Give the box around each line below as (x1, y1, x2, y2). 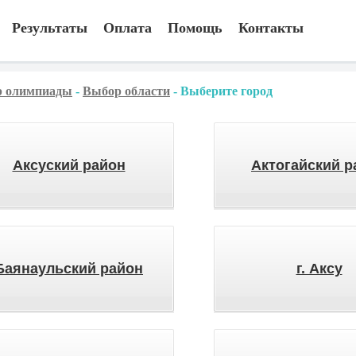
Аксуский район (12, 157, 126, 173)
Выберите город (180, 84, 273, 98)
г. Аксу (296, 261, 342, 277)
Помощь (168, 20, 222, 36)
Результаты (12, 20, 87, 36)
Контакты (238, 20, 304, 36)
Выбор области (83, 84, 170, 98)
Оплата (103, 20, 152, 36)
